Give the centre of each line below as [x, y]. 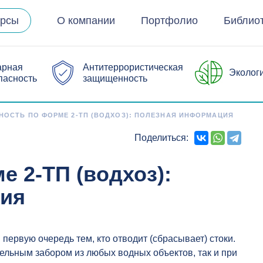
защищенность [115, 78]
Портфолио [170, 21]
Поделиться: [161, 138]
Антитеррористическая [133, 67]
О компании [86, 21]
